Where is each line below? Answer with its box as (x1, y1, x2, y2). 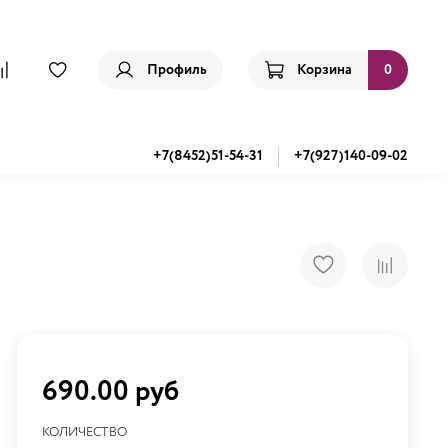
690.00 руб (41, 370, 179, 413)
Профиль (147, 58, 207, 81)
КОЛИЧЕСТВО (41, 422, 127, 442)
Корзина (297, 58, 352, 81)
